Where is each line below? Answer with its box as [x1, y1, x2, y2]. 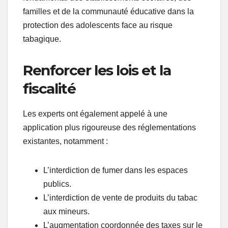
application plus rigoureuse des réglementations [23, 123, 196, 132]
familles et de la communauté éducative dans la [23, 7, 194, 16]
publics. [43, 180, 71, 189]
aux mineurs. [43, 207, 90, 216]
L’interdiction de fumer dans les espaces [43, 166, 188, 175]
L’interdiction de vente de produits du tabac [43, 193, 197, 203]
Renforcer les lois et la [23, 62, 171, 79]
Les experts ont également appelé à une [23, 109, 167, 119]
